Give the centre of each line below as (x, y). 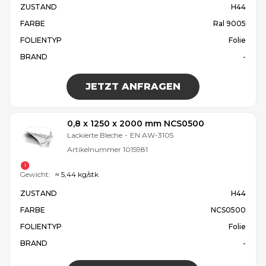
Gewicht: (35, 175)
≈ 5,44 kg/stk (77, 175)
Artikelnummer (95, 150)
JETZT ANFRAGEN (133, 87)
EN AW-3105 (152, 135)
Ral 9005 (229, 24)
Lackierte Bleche (95, 135)
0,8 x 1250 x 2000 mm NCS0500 (136, 124)
